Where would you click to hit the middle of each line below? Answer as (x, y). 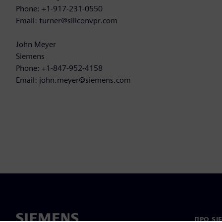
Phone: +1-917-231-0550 (59, 9)
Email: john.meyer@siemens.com (73, 80)
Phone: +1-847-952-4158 (59, 68)
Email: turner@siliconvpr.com (67, 21)
